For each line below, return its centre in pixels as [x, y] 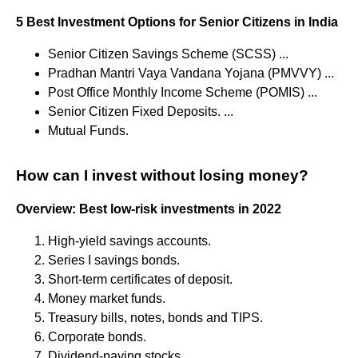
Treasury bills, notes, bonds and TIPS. [155, 317]
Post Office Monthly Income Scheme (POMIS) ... [183, 92]
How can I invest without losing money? [162, 175]
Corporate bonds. [97, 336]
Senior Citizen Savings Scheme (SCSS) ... [168, 54]
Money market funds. [107, 298]
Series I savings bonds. [114, 260]
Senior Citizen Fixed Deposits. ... [141, 111]
